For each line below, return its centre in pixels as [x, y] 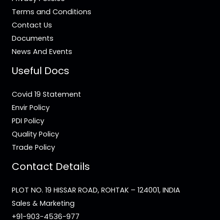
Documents [33, 38]
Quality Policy [35, 134]
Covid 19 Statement [46, 94]
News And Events [42, 51]
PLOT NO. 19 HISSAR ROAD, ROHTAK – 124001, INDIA [96, 190]
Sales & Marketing [43, 203]
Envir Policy [31, 107]
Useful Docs [41, 70]
